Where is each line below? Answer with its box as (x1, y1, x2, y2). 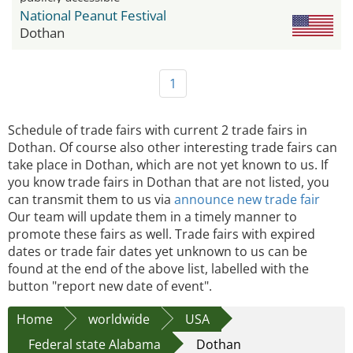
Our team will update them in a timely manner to (8, 207, 297, 225)
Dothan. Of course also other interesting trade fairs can (8, 138, 337, 156)
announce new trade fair (174, 190, 320, 208)
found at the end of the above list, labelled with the (8, 259, 309, 277)
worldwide (88, 310, 150, 328)
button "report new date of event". (8, 277, 212, 295)
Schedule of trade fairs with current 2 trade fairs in (8, 121, 307, 139)
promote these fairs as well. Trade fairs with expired (8, 225, 315, 243)
